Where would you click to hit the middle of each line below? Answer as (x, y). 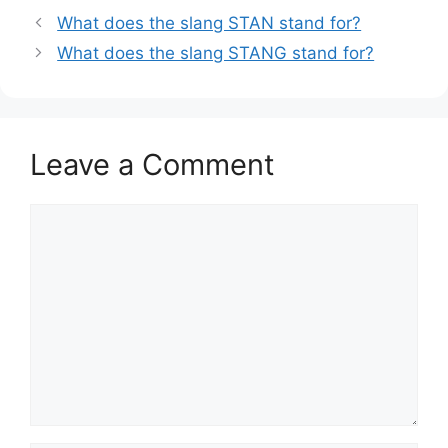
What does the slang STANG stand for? (216, 52)
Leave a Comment (152, 164)
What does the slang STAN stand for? (209, 22)
